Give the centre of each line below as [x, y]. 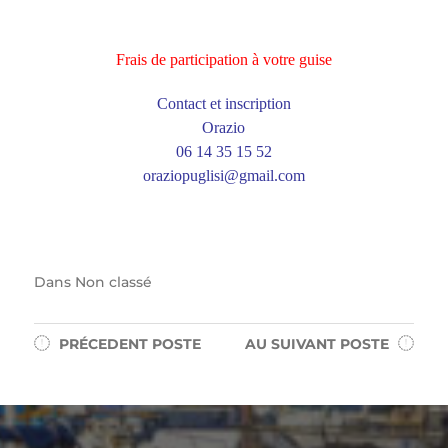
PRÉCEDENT [103, 343]
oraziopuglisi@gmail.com [223, 175]
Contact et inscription [223, 103]
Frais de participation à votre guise [223, 59]
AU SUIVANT [291, 343]
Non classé [113, 281]
